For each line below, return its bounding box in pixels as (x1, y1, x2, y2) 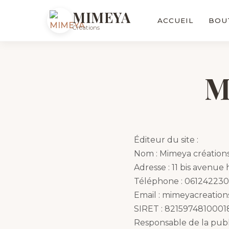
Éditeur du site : (134, 135, 198, 145)
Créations (73, 24, 100, 31)
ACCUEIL (157, 16, 193, 25)
